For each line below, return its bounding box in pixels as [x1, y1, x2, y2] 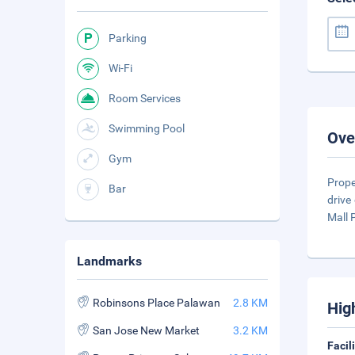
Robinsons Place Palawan [93, 296, 220, 309]
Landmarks [77, 254, 142, 269]
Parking [109, 32, 147, 44]
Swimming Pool [109, 122, 185, 135]
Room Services [109, 92, 181, 105]
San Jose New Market [93, 324, 200, 337]
